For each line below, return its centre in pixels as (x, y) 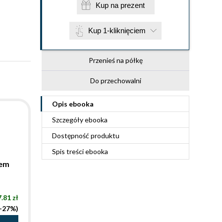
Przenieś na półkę (115, 60)
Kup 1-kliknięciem (117, 30)
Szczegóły (68, 120)
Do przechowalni (115, 81)
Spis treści (69, 151)
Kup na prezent (132, 5)
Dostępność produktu (86, 136)
